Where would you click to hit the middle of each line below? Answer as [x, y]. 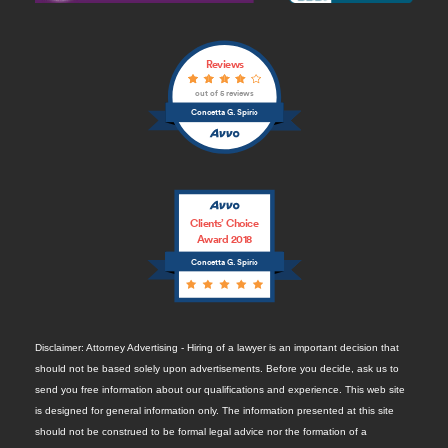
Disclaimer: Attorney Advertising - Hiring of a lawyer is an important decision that [217, 347]
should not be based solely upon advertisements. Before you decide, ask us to [217, 368]
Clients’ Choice [224, 223]
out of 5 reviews [224, 93]
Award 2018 [224, 239]
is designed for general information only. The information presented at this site [214, 410]
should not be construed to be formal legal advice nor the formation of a [201, 431]
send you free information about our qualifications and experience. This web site [220, 389]
